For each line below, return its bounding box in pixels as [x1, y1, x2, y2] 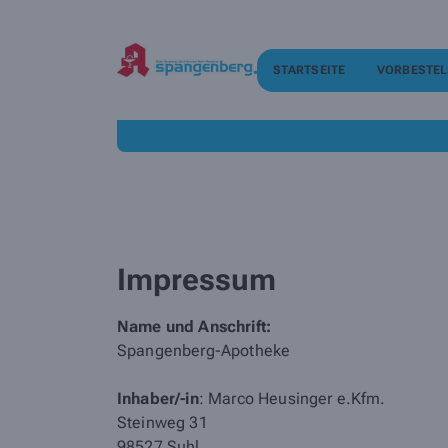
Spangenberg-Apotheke [117, 341, 291, 360]
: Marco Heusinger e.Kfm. [198, 389, 386, 408]
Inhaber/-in [117, 389, 199, 408]
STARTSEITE [272, 63, 346, 77]
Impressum [117, 262, 276, 297]
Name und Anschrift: [117, 317, 272, 336]
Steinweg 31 [117, 413, 208, 432]
